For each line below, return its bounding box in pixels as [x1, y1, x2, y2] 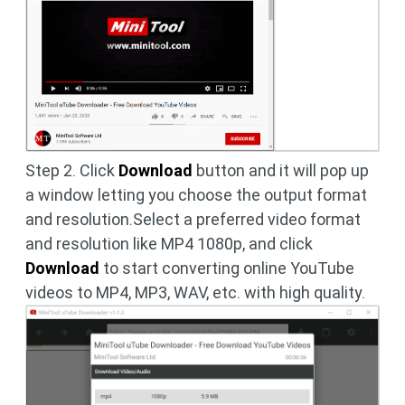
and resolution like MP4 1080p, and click [25, 233, 313, 253]
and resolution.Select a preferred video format [25, 209, 361, 229]
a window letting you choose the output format [25, 184, 367, 204]
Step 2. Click [25, 160, 118, 180]
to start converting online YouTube [99, 258, 354, 278]
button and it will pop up [193, 160, 369, 180]
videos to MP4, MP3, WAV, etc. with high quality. [25, 282, 365, 302]
